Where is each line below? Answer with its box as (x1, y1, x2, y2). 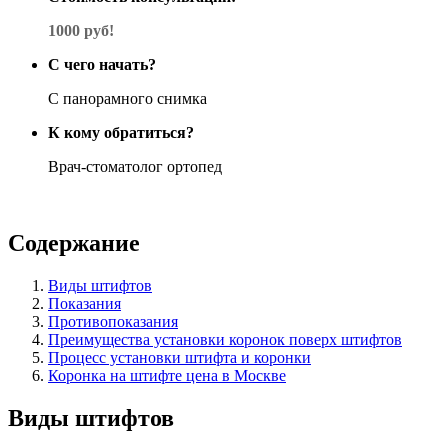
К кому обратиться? (48, 123, 194, 141)
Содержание (8, 229, 140, 256)
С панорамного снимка (48, 89, 207, 107)
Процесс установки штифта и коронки (48, 348, 311, 366)
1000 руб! (48, 21, 114, 39)
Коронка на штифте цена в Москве (48, 366, 286, 384)
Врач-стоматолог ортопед (48, 157, 222, 175)
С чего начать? (48, 55, 156, 73)
